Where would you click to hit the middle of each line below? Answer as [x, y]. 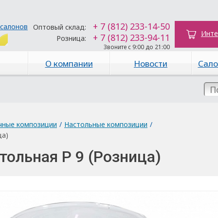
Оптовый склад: [60, 27]
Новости [151, 64]
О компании [69, 64]
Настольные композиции [106, 124]
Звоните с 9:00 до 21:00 [137, 47]
